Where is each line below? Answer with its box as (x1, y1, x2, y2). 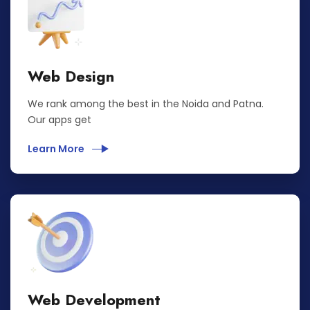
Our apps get (28, 113, 91, 127)
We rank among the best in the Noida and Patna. (28, 97, 264, 111)
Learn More (28, 142, 86, 156)
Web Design (28, 65, 114, 88)
